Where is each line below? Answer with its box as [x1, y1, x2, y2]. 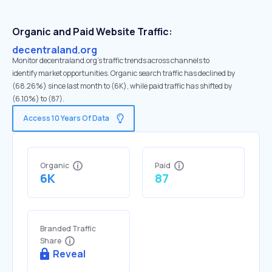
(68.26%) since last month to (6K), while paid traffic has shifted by [12, 81, 232, 91]
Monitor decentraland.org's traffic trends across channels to [12, 55, 209, 66]
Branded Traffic [40, 223, 96, 234]
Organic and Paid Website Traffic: [12, 25, 172, 38]
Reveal [53, 247, 86, 260]
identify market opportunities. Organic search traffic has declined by [12, 68, 235, 78]
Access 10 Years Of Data [23, 113, 109, 123]
